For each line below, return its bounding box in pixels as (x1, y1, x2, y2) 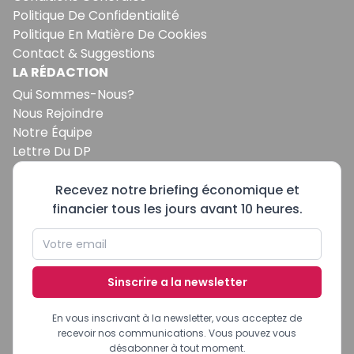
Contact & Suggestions (13, 44, 155, 63)
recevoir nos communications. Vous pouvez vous (58, 326, 296, 341)
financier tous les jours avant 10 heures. (51, 200, 303, 219)
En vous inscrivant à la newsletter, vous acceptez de (52, 311, 302, 326)
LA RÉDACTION (13, 63, 108, 82)
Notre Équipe (13, 123, 92, 142)
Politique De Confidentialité (13, 6, 179, 25)
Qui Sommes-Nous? (13, 85, 134, 104)
